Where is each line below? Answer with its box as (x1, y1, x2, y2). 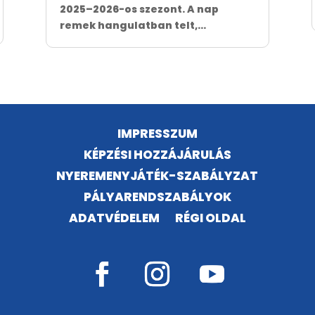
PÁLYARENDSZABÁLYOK (83, 188, 231, 206)
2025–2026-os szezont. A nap (59, 2, 219, 17)
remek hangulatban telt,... (59, 18, 206, 33)
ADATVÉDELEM (68, 210, 160, 227)
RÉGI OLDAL (174, 210, 246, 227)
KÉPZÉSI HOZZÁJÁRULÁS (83, 146, 231, 164)
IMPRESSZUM (117, 125, 198, 143)
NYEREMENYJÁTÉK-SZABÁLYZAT (56, 167, 259, 185)
